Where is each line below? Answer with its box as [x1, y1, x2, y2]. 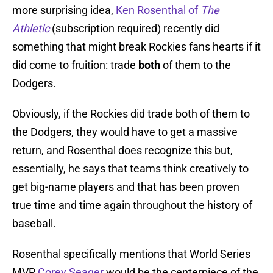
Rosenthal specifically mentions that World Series [12, 247, 250, 261]
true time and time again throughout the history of [12, 199, 252, 212]
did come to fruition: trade [12, 58, 138, 72]
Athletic [12, 22, 49, 35]
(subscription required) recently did [49, 22, 219, 35]
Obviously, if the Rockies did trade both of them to [12, 107, 250, 121]
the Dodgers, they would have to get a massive [12, 126, 238, 139]
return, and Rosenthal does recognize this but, [12, 144, 233, 157]
